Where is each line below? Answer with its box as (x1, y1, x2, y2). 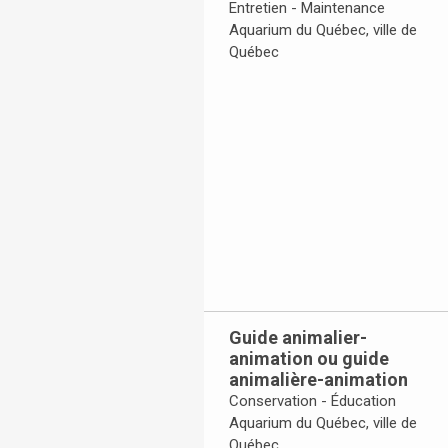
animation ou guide (229, 348, 389, 370)
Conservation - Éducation (229, 392, 396, 411)
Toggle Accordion (219, 65, 335, 84)
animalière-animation (229, 369, 408, 391)
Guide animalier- (229, 327, 367, 349)
